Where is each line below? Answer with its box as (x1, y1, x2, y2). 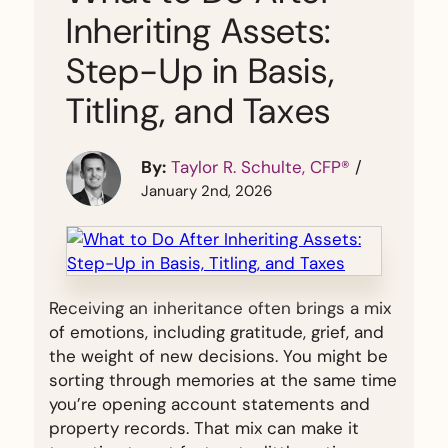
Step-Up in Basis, (66, 48, 335, 94)
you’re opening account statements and (49, 393, 370, 415)
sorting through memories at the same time (49, 369, 397, 391)
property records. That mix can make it (49, 417, 359, 439)
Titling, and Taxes (66, 88, 331, 134)
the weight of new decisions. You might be (49, 345, 388, 367)
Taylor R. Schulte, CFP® (171, 156, 350, 178)
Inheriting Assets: (66, 8, 332, 54)
